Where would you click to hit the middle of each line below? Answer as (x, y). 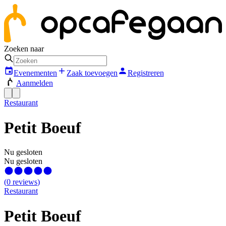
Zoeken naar (24, 48)
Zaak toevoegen (92, 73)
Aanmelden (35, 83)
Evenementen (36, 73)
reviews (25, 182)
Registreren (146, 73)
